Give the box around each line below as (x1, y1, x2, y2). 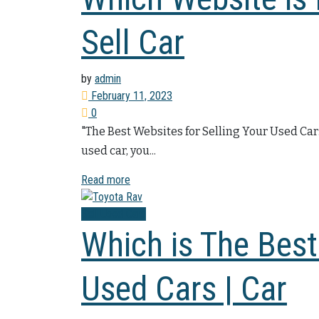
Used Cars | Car (81, 268, 287, 310)
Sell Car (81, 21, 184, 63)
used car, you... (81, 143, 156, 157)
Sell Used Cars (81, 207, 146, 221)
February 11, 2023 (88, 88, 172, 103)
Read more (81, 172, 130, 187)
